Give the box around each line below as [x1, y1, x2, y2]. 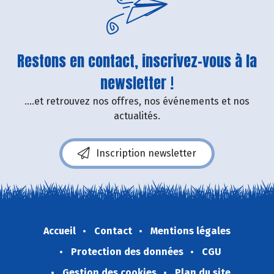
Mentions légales [150, 225, 231, 237]
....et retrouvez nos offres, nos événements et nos [24, 95, 250, 108]
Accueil [43, 225, 76, 237]
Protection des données [71, 246, 183, 258]
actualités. [114, 110, 160, 122]
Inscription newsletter [96, 147, 196, 160]
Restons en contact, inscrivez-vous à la [17, 50, 257, 73]
